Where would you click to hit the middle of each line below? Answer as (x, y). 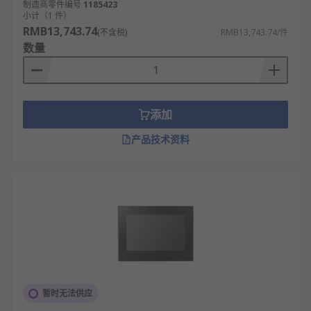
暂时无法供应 (67, 293)
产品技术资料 (160, 139)
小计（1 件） (47, 16)
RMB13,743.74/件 (254, 32)
